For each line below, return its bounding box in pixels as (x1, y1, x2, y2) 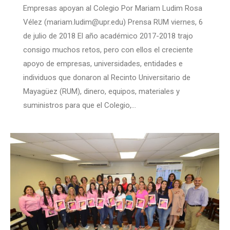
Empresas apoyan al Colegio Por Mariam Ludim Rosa (23, 4, 202, 13)
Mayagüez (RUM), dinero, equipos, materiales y (23, 87, 180, 97)
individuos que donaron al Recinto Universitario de (23, 73, 190, 83)
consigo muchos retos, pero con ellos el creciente (23, 45, 193, 55)
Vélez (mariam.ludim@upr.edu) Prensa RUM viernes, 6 (23, 17, 203, 27)
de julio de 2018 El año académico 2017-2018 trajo (23, 31, 193, 41)
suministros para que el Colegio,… (23, 101, 136, 110)
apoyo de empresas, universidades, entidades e (23, 59, 183, 69)
